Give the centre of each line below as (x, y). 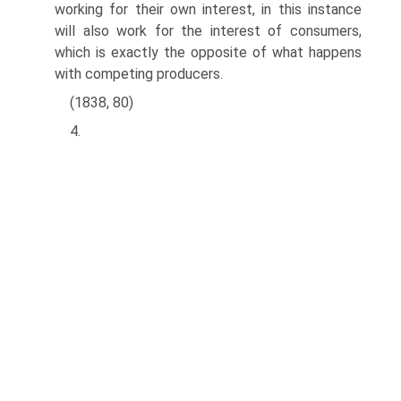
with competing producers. (139, 73)
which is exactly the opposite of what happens (208, 52)
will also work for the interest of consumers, (208, 30)
